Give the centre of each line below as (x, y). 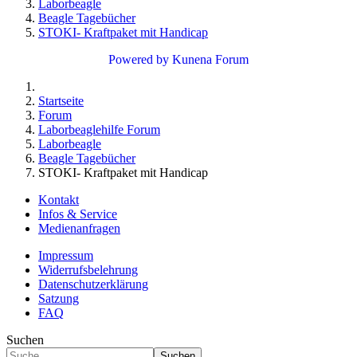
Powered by (139, 60)
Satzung (59, 299)
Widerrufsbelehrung (88, 270)
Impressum (66, 256)
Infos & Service (78, 214)
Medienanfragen (79, 229)
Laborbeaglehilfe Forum (99, 130)
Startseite (61, 101)
